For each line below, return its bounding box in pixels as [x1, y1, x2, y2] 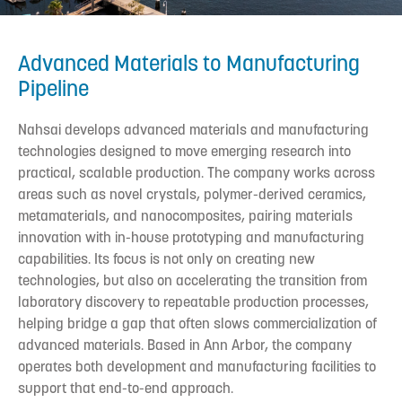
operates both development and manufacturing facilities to [18, 356, 376, 376]
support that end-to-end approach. [18, 378, 233, 398]
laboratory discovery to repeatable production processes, [18, 292, 369, 311]
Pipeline [18, 74, 89, 102]
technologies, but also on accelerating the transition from [18, 270, 367, 290]
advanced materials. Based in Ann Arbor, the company [18, 335, 352, 354]
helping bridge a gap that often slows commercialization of [18, 313, 377, 333]
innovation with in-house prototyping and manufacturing [18, 227, 364, 247]
